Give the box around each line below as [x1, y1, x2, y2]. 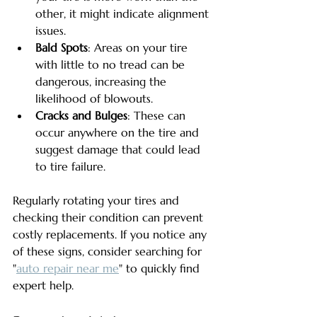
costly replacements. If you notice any [13, 227, 210, 242]
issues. [35, 23, 66, 38]
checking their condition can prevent [13, 210, 207, 225]
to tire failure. [35, 159, 105, 174]
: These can [127, 108, 189, 123]
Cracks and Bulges [35, 108, 127, 123]
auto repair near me [16, 261, 119, 276]
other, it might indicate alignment [35, 6, 212, 21]
